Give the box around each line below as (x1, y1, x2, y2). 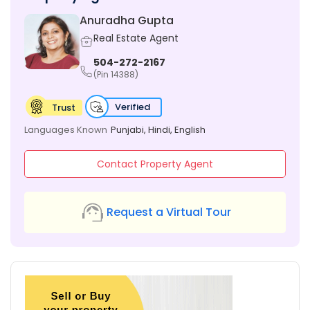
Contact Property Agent (97, 157, 213, 172)
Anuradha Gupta (80, 12, 174, 29)
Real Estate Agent (93, 31, 179, 46)
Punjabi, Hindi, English (111, 123, 206, 137)
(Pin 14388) (93, 69, 138, 81)
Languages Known (24, 123, 107, 137)
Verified (115, 100, 150, 114)
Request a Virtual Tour (107, 204, 231, 221)
